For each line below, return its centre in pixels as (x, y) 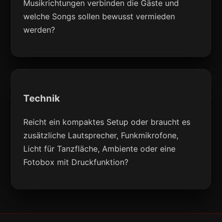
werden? (39, 30)
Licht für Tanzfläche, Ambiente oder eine (100, 148)
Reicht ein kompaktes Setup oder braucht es (107, 122)
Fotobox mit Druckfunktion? (76, 162)
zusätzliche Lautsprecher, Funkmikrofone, (101, 135)
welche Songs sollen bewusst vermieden (99, 17)
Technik (42, 98)
